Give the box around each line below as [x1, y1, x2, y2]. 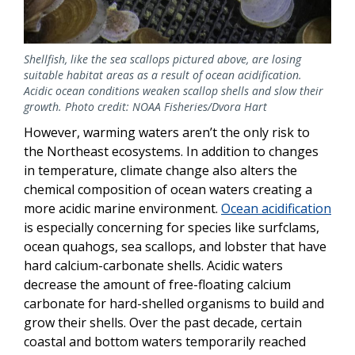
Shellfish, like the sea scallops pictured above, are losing [24, 51, 301, 67]
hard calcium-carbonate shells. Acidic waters [24, 256, 283, 274]
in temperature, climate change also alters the [24, 161, 297, 179]
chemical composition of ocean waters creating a [24, 180, 312, 198]
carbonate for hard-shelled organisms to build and [24, 294, 324, 312]
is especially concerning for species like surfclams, [24, 218, 319, 236]
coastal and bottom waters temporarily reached [24, 332, 306, 350]
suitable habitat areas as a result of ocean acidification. [24, 67, 302, 82]
